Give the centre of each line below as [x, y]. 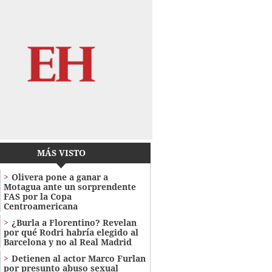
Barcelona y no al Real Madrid [67, 242]
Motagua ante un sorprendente [70, 187]
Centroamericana [40, 206]
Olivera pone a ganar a [59, 177]
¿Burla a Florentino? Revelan [74, 223]
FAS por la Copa [37, 197]
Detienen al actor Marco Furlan [78, 259]
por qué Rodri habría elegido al [71, 233]
